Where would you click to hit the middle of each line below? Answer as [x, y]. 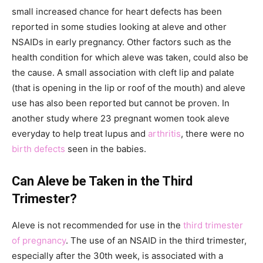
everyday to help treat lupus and [80, 133]
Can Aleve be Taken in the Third [102, 181]
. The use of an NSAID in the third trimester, [156, 240]
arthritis [164, 133]
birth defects [38, 149]
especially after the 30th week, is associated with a [117, 255]
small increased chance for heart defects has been [117, 11]
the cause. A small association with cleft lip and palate [123, 72]
